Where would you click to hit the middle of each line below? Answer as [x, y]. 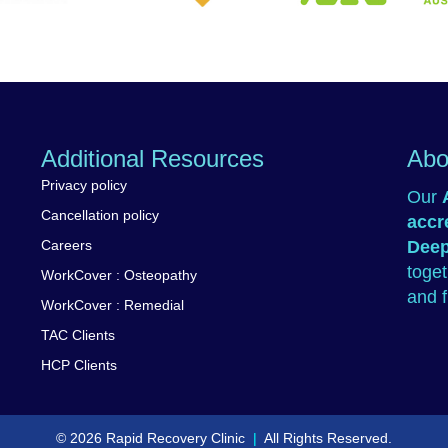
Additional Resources [152, 158]
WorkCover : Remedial [112, 305]
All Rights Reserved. [324, 438]
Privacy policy [83, 185]
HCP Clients [78, 365]
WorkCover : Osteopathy [118, 275]
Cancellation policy [99, 215]
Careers [66, 245]
